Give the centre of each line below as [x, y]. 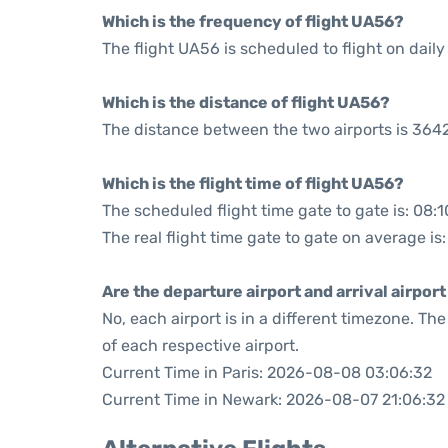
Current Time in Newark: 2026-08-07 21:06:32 [273, 399]
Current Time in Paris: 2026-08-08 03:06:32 [267, 372]
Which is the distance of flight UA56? [246, 102]
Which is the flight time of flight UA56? [253, 183]
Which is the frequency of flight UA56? [253, 21]
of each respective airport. [200, 345]
